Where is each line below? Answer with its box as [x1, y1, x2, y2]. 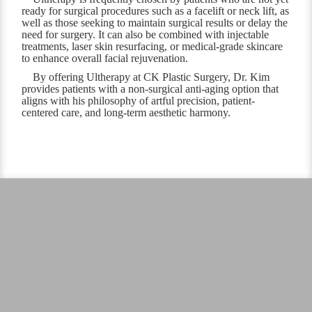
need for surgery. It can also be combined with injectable [22, 29, 270, 41]
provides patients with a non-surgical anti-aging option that [22, 83, 279, 95]
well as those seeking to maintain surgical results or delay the [22, 17, 288, 29]
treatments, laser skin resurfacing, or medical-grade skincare [22, 40, 283, 53]
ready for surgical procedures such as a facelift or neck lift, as [22, 5, 290, 17]
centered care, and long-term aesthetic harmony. [22, 107, 231, 119]
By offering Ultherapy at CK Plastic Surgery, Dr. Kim [33, 71, 270, 84]
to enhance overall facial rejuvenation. [22, 52, 189, 65]
